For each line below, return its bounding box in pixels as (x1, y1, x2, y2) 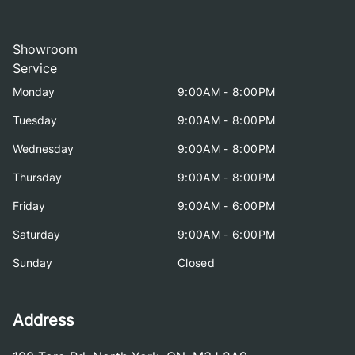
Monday (13, 84, 55, 98)
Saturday (13, 227, 60, 241)
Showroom (13, 40, 78, 57)
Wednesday (13, 141, 74, 155)
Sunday (13, 255, 52, 269)
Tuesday (13, 113, 57, 127)
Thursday (13, 170, 62, 184)
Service (13, 59, 57, 76)
